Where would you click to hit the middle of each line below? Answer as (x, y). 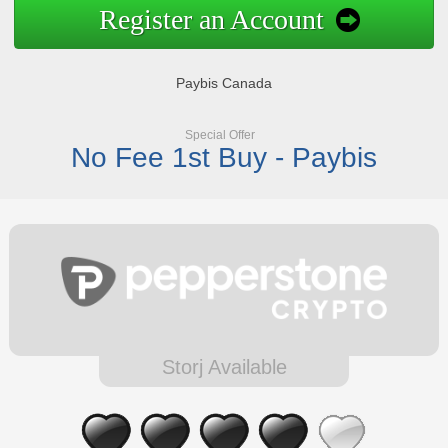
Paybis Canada (224, 82)
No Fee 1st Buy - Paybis (224, 157)
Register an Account (212, 19)
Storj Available (224, 366)
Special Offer (220, 134)
